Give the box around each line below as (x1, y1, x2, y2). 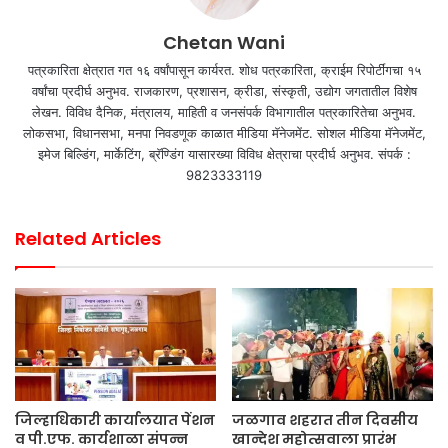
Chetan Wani (163, 29, 285, 55)
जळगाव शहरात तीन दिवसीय (232, 409, 418, 430)
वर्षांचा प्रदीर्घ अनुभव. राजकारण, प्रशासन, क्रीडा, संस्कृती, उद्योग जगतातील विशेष (31, 82, 417, 99)
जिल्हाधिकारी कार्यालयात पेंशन (15, 409, 215, 430)
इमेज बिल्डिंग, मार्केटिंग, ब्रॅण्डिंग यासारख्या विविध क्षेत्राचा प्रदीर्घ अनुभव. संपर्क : (37, 145, 411, 162)
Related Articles (15, 225, 161, 251)
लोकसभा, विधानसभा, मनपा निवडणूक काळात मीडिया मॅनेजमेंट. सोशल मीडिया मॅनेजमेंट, (22, 124, 426, 141)
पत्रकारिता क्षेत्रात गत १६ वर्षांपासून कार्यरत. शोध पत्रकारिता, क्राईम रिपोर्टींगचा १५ (27, 61, 421, 78)
